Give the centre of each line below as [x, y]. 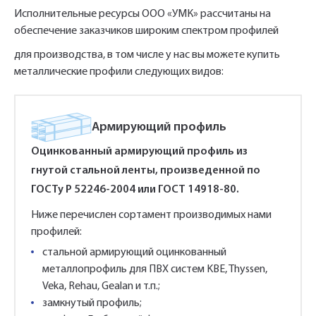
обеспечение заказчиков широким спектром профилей [146, 31]
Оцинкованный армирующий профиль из [139, 152]
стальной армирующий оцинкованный [134, 253]
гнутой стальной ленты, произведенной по [146, 171]
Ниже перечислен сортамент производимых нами [151, 215]
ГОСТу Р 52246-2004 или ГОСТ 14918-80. [135, 190]
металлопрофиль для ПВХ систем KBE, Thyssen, [155, 269]
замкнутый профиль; [92, 303]
